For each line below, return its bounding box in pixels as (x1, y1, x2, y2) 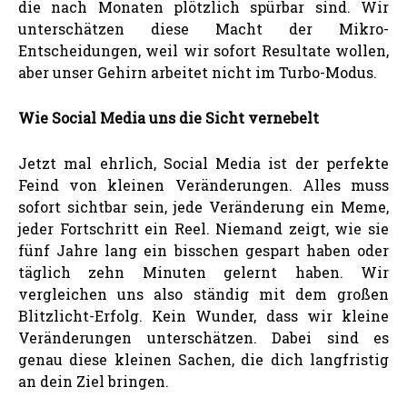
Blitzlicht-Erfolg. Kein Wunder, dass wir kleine (18, 305, 389, 325)
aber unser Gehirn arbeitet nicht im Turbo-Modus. (18, 62, 377, 82)
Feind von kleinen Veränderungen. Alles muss (18, 174, 389, 194)
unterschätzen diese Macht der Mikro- (18, 18, 389, 38)
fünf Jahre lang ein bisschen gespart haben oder (18, 240, 389, 260)
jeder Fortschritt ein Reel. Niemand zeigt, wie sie (18, 218, 389, 238)
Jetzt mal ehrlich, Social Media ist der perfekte (18, 153, 389, 173)
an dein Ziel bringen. (18, 371, 169, 391)
